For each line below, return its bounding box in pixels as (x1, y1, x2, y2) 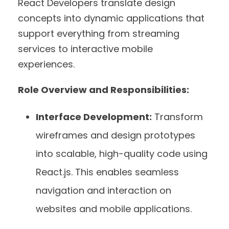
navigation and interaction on (36, 184, 171, 197)
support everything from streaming (18, 27, 179, 40)
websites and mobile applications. (36, 202, 194, 215)
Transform (152, 110, 203, 123)
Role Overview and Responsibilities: (18, 83, 189, 96)
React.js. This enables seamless (36, 165, 179, 178)
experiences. (18, 57, 77, 71)
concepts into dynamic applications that (18, 11, 204, 25)
